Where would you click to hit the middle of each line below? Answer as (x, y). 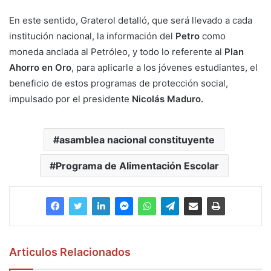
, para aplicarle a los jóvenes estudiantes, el (165, 68)
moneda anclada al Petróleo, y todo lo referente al (117, 52)
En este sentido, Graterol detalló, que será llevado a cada (131, 21)
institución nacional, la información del (92, 36)
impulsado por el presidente (70, 99)
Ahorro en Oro (40, 68)
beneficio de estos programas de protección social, (119, 83)
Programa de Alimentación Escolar (137, 166)
